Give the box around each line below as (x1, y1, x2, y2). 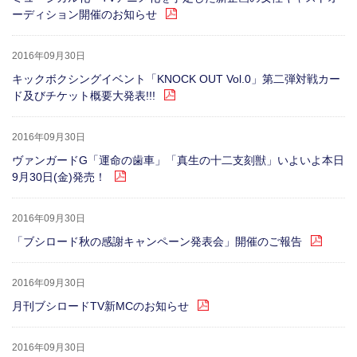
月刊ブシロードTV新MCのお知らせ (12, 300, 189, 312)
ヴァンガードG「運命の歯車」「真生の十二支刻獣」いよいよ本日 (12, 154, 344, 167)
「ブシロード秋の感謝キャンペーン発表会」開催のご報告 (12, 235, 302, 248)
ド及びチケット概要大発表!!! (12, 89, 155, 102)
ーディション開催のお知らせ (12, 8, 157, 21)
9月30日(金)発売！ (12, 171, 106, 183)
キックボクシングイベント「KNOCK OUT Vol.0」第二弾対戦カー (12, 73, 340, 85)
